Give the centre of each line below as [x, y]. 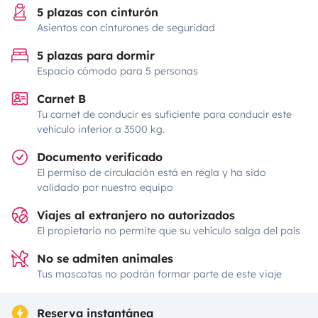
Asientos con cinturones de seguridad [126, 28]
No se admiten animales [105, 258]
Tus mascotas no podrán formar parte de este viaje [159, 274]
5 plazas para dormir [96, 55]
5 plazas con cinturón [98, 12]
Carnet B [61, 99]
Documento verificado [100, 157]
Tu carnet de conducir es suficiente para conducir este [164, 114]
